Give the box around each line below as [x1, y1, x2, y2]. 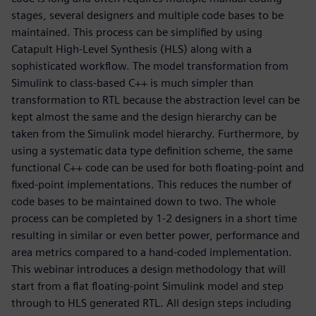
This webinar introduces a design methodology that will [11, 262, 286, 276]
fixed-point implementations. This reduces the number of [11, 178, 291, 192]
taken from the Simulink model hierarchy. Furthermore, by [11, 127, 299, 141]
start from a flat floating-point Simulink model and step [11, 279, 284, 293]
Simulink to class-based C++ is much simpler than [11, 76, 253, 90]
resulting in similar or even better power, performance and [11, 229, 300, 243]
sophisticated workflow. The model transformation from [11, 59, 288, 73]
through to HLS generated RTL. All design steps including [11, 296, 291, 310]
